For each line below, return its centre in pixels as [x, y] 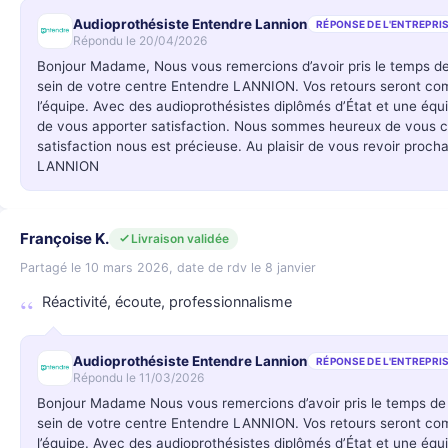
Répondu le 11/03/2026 [138, 377]
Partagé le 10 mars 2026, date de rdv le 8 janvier [168, 267]
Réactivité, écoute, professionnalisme [167, 302]
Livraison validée [180, 238]
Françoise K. [64, 238]
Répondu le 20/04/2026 [140, 40]
